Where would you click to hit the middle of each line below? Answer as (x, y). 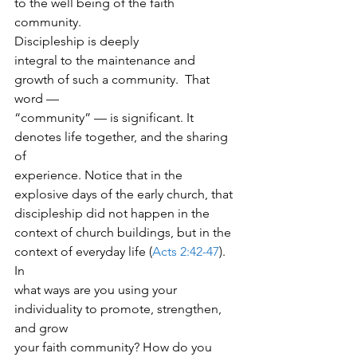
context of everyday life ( (83, 251)
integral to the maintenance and (106, 60)
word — (37, 98)
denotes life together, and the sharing (123, 137)
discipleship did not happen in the (114, 213)
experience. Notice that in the (100, 175)
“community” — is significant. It (106, 118)
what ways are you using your (97, 290)
